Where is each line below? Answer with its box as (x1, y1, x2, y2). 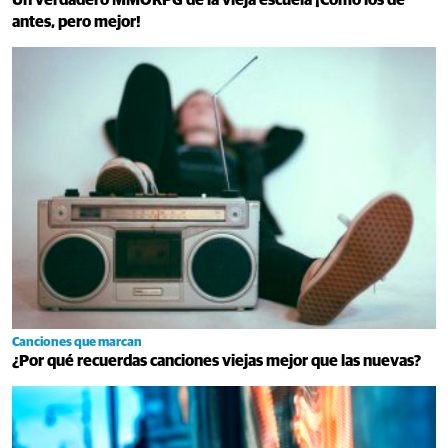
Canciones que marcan (12, 336, 142, 350)
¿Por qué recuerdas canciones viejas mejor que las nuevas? (12, 353, 421, 370)
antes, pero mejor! (12, 13, 141, 30)
